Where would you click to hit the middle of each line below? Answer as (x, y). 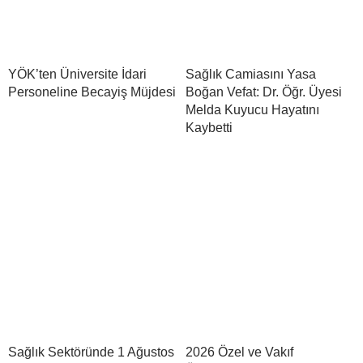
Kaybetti (209, 127)
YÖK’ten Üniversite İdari (77, 74)
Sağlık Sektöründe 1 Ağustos (91, 352)
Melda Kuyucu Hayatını (252, 109)
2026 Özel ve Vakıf (239, 352)
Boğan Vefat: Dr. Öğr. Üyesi (264, 92)
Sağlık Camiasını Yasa (251, 74)
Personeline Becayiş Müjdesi (92, 92)
